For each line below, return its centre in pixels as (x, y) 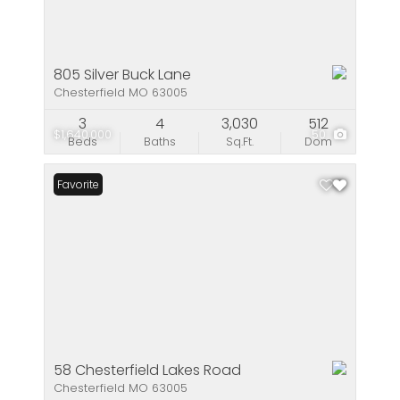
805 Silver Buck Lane (122, 75)
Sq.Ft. (240, 142)
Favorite (78, 184)
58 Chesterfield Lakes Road (147, 370)
